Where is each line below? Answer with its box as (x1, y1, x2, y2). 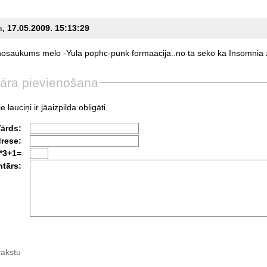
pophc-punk (84, 48, 129, 58)
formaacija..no (131, 48, 185, 58)
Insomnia (228, 48, 263, 58)
